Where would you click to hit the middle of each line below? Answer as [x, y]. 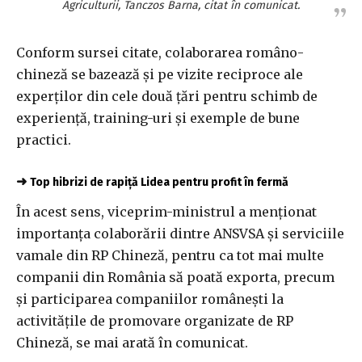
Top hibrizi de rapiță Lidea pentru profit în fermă [159, 182]
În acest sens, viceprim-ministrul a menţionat [166, 211]
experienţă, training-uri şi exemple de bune [158, 118]
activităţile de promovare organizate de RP [155, 320]
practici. [44, 139]
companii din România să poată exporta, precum [175, 277]
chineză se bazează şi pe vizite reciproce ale [160, 74]
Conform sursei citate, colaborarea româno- [160, 52]
